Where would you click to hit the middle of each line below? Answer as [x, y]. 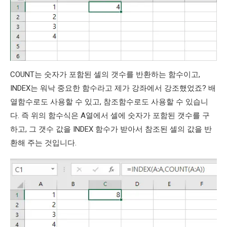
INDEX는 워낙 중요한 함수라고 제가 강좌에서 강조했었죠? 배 [113, 88]
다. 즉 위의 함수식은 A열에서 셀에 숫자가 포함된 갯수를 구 [110, 116]
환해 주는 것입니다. [43, 143]
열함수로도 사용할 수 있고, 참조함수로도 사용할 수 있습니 [109, 102]
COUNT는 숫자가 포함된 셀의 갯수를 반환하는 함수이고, [105, 75]
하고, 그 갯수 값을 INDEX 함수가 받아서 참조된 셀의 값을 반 [111, 129]
